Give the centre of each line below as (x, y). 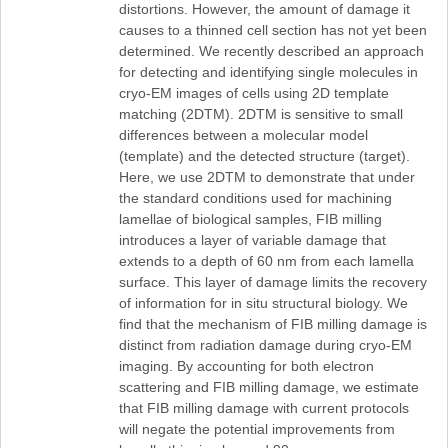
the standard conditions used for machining (255, 197)
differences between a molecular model (243, 134)
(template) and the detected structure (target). (264, 155)
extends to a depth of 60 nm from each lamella (266, 260)
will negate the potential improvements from (256, 428)
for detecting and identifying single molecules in (268, 71)
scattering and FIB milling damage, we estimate (268, 386)
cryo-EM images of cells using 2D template (253, 92)
